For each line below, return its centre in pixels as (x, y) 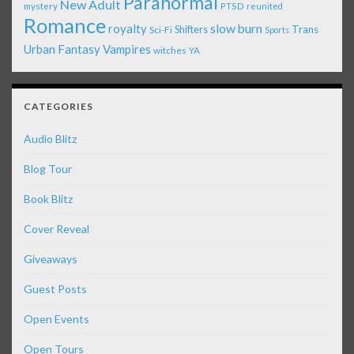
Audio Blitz (50, 139)
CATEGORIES (58, 107)
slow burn (236, 29)
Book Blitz (48, 199)
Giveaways (51, 259)
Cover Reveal (56, 229)
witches (170, 51)
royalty (128, 29)
